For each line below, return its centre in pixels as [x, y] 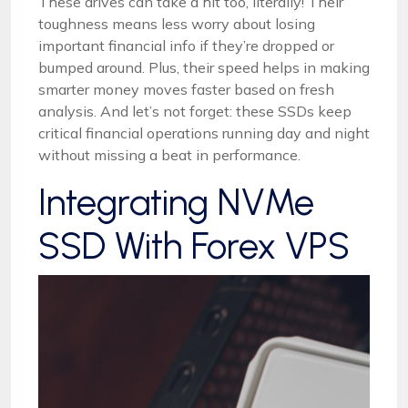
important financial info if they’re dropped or [186, 45]
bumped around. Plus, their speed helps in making [204, 67]
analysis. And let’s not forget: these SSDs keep [195, 111]
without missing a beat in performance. [169, 154]
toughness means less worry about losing [177, 23]
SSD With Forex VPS [194, 245]
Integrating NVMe [176, 202]
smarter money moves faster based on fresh [186, 89]
